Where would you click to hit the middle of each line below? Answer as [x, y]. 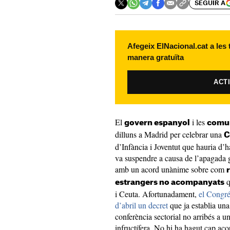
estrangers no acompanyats [170, 183]
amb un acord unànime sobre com [171, 169]
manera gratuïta [156, 57]
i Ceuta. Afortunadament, [157, 194]
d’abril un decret [141, 205]
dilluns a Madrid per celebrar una [169, 134]
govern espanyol [157, 123]
